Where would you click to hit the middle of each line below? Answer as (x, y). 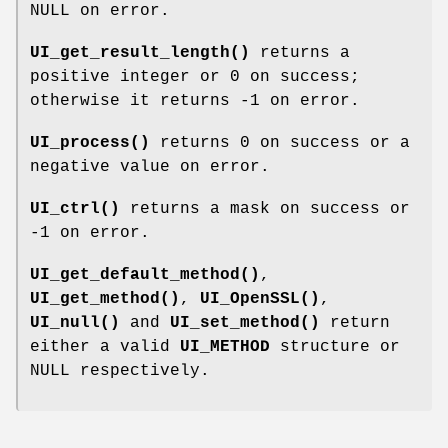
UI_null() (75, 323)
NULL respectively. (120, 371)
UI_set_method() (245, 323)
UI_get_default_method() (145, 275)
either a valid (105, 347)
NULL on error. (100, 11)
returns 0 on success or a (280, 143)
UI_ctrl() (75, 209)
